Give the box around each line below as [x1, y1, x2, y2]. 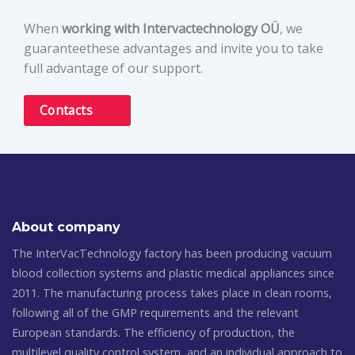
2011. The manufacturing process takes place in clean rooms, [12, 285, 332, 301]
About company [12, 219, 120, 235]
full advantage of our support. [24, 59, 203, 78]
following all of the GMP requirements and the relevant [12, 305, 299, 321]
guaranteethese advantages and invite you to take [24, 40, 323, 58]
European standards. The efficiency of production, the [12, 325, 295, 341]
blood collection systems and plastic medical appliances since [12, 265, 334, 281]
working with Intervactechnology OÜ [62, 20, 280, 38]
